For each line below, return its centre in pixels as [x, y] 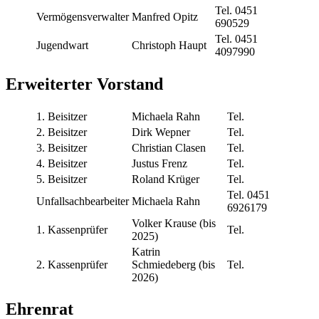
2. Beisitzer [62, 132]
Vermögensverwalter [83, 16]
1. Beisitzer [62, 116]
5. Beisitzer [62, 179]
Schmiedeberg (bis [173, 264]
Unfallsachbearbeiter [83, 201]
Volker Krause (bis [174, 223]
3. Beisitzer [62, 147]
